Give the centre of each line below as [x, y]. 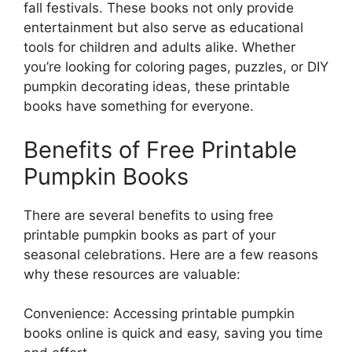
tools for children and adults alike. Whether [159, 47]
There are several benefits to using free [148, 215]
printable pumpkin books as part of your [150, 235]
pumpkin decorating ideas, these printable [157, 86]
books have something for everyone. [139, 106]
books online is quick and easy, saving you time [173, 333]
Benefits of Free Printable [160, 149]
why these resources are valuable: [132, 274]
